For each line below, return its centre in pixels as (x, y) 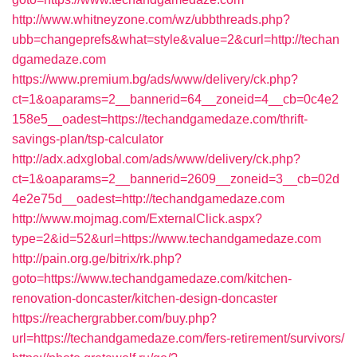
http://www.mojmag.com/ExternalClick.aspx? (137, 219)
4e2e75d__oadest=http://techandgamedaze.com (148, 199)
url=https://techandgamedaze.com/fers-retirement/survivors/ (178, 338)
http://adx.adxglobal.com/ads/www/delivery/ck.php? (156, 159)
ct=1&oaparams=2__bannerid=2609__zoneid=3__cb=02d (176, 179)
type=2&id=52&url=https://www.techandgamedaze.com (167, 239)
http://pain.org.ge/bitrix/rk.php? (97, 259)
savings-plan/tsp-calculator (88, 139)
